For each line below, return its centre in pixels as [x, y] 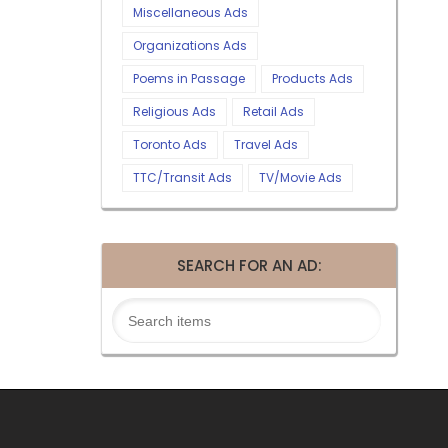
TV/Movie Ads [300, 178]
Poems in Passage [189, 79]
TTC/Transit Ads [182, 178]
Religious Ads [174, 112]
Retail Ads [273, 112]
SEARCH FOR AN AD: [249, 266]
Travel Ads [266, 145]
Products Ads [312, 79]
